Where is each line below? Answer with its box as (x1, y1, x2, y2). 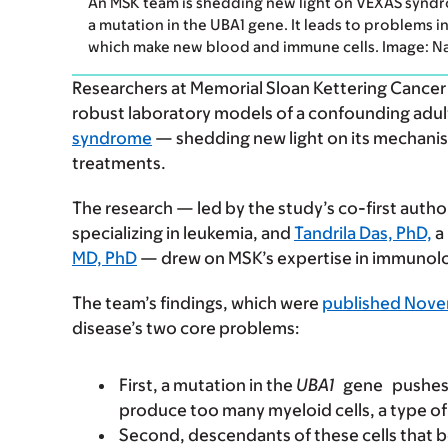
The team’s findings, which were (72, 293, 322, 314)
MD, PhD (72, 248, 137, 269)
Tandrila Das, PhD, (294, 223, 432, 244)
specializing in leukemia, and (72, 223, 294, 244)
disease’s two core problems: (72, 318, 300, 339)
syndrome (72, 128, 152, 149)
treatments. (72, 153, 166, 174)
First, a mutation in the (119, 375, 296, 396)
